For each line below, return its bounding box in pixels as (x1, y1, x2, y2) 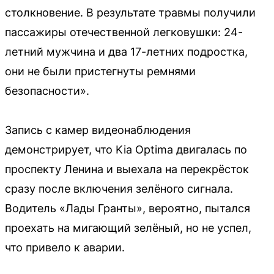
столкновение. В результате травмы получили (5, 6, 256, 19)
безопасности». (5, 84, 89, 97)
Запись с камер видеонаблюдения (5, 123, 191, 136)
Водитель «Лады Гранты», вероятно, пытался (5, 201, 250, 215)
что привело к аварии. (5, 240, 125, 254)
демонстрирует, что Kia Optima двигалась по (5, 143, 247, 156)
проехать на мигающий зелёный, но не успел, (5, 221, 251, 234)
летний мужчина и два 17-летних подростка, (5, 45, 248, 58)
